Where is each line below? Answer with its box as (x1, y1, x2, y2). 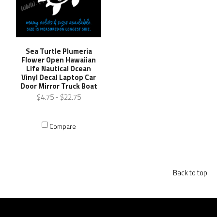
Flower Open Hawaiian (21, 54, 96, 65)
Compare (49, 121, 76, 131)
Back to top (173, 167, 207, 178)
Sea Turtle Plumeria (25, 45, 92, 57)
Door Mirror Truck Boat (20, 80, 97, 92)
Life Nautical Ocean (26, 62, 92, 74)
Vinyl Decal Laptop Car (21, 71, 96, 83)
